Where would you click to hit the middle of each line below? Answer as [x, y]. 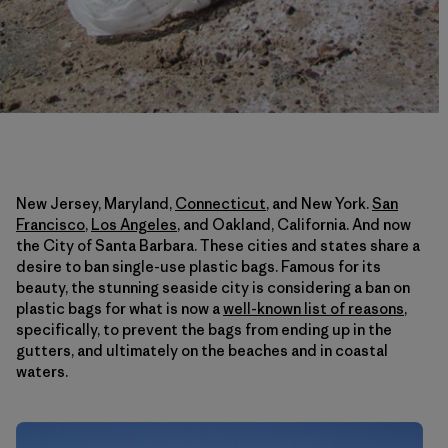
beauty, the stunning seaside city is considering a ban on [213, 287]
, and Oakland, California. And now [294, 224]
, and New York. [319, 203]
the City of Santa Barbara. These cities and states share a [218, 245]
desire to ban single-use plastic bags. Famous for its [198, 266]
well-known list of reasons [313, 308]
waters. [42, 371]
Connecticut [220, 203]
